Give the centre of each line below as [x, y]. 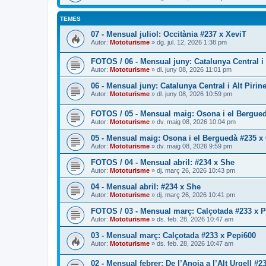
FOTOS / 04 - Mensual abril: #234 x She [163, 163]
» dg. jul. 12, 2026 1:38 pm [188, 42]
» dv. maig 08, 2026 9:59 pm [191, 146]
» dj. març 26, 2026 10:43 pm [192, 171]
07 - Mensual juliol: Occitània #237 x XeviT [169, 34]
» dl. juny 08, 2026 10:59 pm [191, 94]
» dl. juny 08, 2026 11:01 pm [191, 70]
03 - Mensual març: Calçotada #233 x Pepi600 [173, 236]
